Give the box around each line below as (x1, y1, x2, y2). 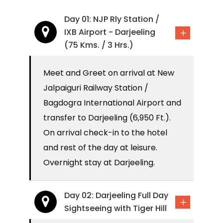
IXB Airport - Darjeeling (64, 26, 155, 38)
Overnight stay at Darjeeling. (43, 157, 155, 169)
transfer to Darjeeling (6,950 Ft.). (43, 112, 171, 124)
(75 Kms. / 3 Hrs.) (64, 39, 133, 51)
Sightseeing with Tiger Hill (64, 203, 167, 215)
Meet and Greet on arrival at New (43, 67, 174, 79)
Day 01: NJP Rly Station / (64, 13, 159, 25)
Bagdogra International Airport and (43, 97, 181, 109)
